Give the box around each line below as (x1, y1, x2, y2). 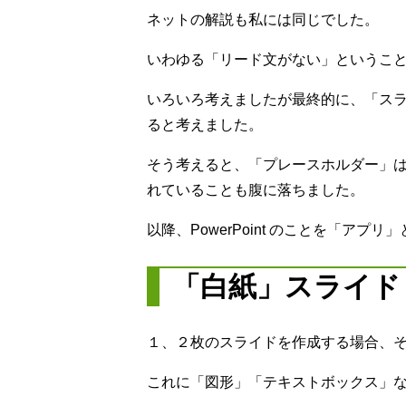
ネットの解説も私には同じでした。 (147, 11, 379, 27)
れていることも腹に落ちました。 (147, 181, 364, 198)
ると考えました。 (147, 116, 263, 132)
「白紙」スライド (172, 270, 401, 303)
